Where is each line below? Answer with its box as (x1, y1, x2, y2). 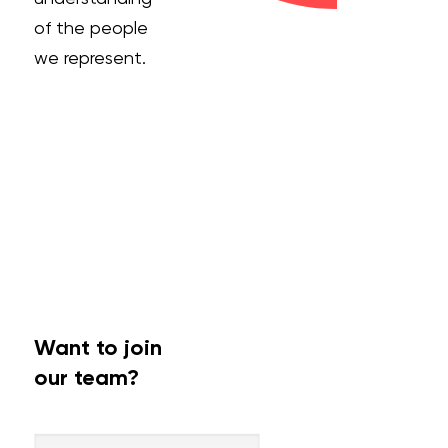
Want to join (33, 334, 162, 361)
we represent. (33, 47, 146, 68)
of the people (33, 17, 148, 38)
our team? (33, 364, 139, 391)
